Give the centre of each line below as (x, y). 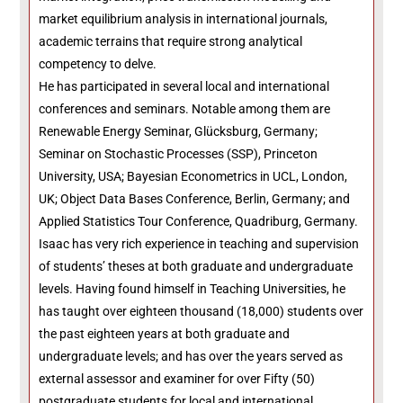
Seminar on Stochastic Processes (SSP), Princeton (179, 154)
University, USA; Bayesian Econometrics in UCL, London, (193, 176)
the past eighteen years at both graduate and (165, 334)
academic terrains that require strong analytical (171, 41)
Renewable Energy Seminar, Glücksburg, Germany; (179, 131)
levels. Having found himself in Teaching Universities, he (193, 289)
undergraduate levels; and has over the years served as (191, 356)
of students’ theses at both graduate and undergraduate (196, 266)
